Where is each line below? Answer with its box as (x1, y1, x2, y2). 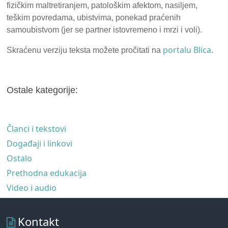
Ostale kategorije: (7, 84, 78, 95)
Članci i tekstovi (7, 123, 67, 134)
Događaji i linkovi (7, 137, 73, 149)
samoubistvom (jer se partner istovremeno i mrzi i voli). (7, 25, 203, 34)
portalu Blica (163, 44, 212, 55)
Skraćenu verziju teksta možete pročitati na (7, 45, 163, 54)
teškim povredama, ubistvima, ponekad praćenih (7, 13, 181, 22)
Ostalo (7, 152, 33, 164)
